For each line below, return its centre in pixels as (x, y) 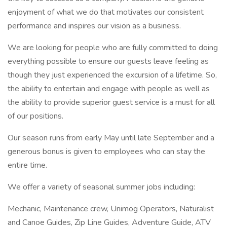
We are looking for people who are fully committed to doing (113, 48)
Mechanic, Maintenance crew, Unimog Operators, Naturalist (111, 209)
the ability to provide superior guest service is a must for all (111, 102)
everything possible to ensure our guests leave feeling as (108, 61)
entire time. (27, 165)
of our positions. (35, 116)
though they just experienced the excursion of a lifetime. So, (112, 75)
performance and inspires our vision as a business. (94, 26)
